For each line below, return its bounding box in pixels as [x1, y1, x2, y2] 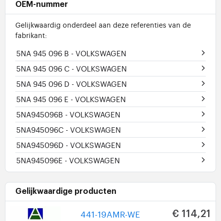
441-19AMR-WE [80, 208, 140, 220]
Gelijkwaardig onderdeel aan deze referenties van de [15, 20, 191, 30]
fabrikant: [15, 30, 47, 40]
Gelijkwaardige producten [15, 187, 116, 196]
